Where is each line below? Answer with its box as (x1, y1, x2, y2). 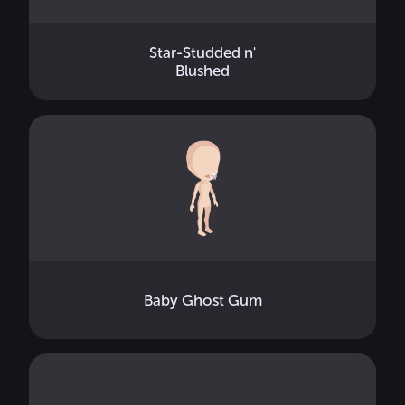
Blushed (175, 61, 230, 80)
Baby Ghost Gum (143, 291, 262, 309)
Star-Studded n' (149, 43, 256, 61)
